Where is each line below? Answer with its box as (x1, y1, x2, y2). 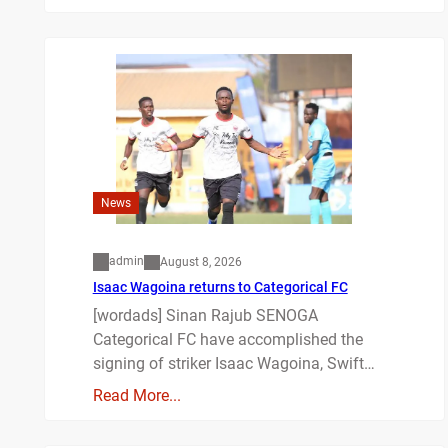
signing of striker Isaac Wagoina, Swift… (92, 354, 375, 374)
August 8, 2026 (159, 254, 242, 269)
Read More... (92, 386, 181, 406)
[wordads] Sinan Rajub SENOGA (92, 306, 318, 326)
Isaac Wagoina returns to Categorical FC (92, 279, 348, 296)
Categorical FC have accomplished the (92, 330, 363, 350)
